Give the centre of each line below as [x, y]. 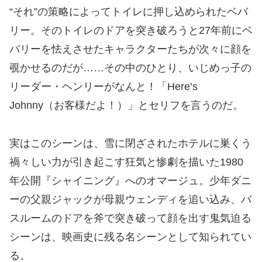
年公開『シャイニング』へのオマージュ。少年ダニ [130, 180]
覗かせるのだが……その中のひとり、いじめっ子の [130, 68]
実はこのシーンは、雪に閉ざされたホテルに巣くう [130, 143]
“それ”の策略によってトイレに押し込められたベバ [129, 12]
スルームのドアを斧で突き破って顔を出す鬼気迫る [130, 218]
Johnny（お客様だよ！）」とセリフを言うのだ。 [126, 106]
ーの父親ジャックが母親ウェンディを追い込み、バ [130, 199]
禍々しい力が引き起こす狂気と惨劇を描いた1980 [126, 162]
